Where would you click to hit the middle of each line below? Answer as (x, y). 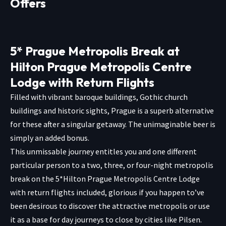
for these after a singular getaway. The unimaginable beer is (113, 124)
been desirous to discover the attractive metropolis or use (110, 206)
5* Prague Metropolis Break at (95, 51)
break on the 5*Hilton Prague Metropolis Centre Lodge (105, 178)
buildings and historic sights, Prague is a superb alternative (112, 110)
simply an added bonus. (50, 137)
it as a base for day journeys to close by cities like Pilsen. (106, 219)
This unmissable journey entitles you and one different (103, 151)
